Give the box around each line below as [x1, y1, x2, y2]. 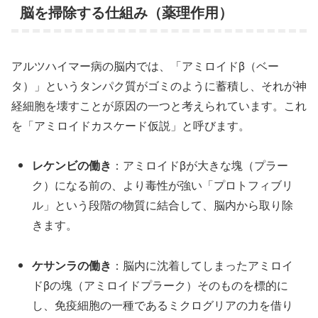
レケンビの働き [32, 157, 112, 174]
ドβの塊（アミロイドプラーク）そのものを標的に [32, 277, 289, 294]
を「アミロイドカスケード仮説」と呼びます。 [11, 116, 250, 133]
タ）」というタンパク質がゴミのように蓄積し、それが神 [11, 77, 307, 94]
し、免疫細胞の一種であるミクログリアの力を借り [32, 297, 294, 314]
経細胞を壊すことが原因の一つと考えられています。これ [11, 97, 307, 114]
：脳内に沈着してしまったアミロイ [111, 257, 294, 274]
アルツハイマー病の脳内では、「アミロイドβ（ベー [11, 57, 279, 74]
